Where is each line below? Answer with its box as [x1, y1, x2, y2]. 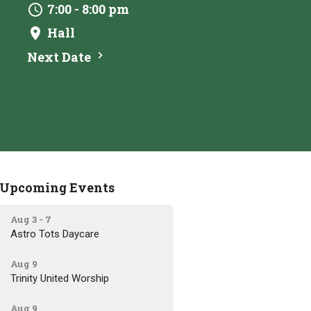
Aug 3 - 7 [10, 212, 52, 226]
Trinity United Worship [10, 271, 110, 285]
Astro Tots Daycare [10, 227, 100, 240]
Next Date [27, 48, 94, 65]
